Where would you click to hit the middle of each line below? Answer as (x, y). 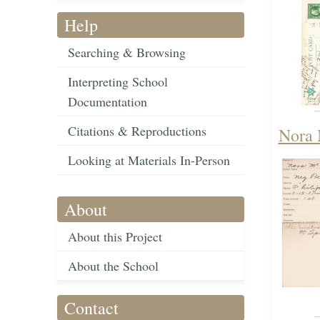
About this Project (115, 237)
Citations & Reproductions (137, 131)
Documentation (107, 102)
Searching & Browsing (127, 52)
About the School (113, 266)
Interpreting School (118, 82)
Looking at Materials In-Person (149, 160)
